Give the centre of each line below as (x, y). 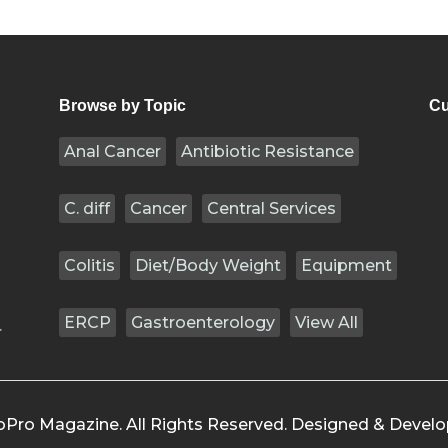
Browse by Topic (122, 106)
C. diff (87, 209)
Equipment (346, 266)
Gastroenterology (203, 323)
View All (326, 323)
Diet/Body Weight (208, 266)
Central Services (271, 209)
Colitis (89, 266)
